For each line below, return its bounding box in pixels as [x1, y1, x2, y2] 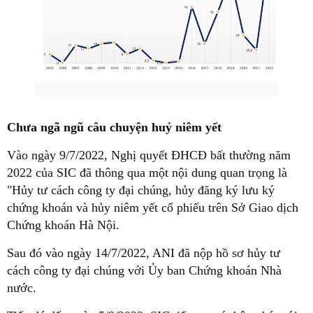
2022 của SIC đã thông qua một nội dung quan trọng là [7, 166, 287, 180]
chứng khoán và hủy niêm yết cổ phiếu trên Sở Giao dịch [7, 201, 298, 215]
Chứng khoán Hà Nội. [7, 218, 119, 233]
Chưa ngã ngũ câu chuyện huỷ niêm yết [7, 120, 221, 135]
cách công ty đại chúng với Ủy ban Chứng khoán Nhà [7, 263, 282, 278]
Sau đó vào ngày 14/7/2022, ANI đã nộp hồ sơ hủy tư [7, 246, 280, 261]
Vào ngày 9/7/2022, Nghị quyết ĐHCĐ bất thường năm [7, 148, 291, 163]
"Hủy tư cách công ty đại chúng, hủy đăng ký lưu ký [7, 183, 275, 198]
